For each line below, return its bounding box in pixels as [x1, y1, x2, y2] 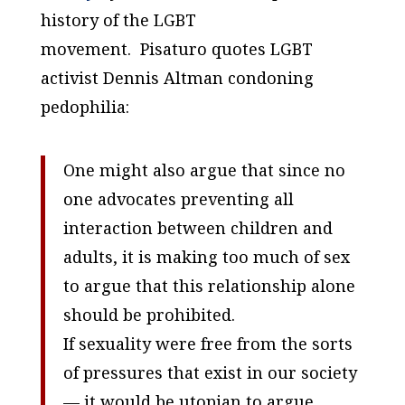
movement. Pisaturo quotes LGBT [40, 38, 313, 61]
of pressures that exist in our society [62, 362, 357, 384]
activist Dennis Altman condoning [40, 67, 314, 89]
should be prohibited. [62, 304, 235, 326]
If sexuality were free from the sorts [62, 333, 353, 355]
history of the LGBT [40, 9, 196, 32]
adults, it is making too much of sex [62, 246, 350, 268]
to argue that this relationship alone [62, 275, 355, 297]
